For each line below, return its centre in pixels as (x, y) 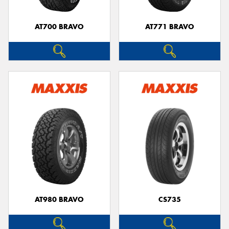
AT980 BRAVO (59, 199)
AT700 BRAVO (59, 27)
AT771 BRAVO (170, 27)
